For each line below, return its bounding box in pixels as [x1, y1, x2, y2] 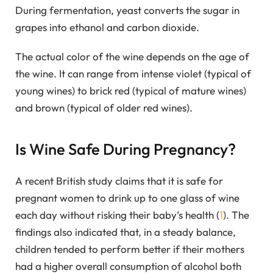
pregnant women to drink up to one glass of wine [15, 191, 239, 204]
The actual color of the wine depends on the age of [15, 50, 249, 63]
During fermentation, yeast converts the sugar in [15, 3, 239, 16]
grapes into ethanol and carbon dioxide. [15, 20, 199, 34]
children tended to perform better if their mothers [15, 242, 244, 255]
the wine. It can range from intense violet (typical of [15, 67, 251, 80]
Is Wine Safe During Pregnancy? [15, 138, 236, 159]
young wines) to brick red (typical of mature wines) [15, 84, 246, 97]
